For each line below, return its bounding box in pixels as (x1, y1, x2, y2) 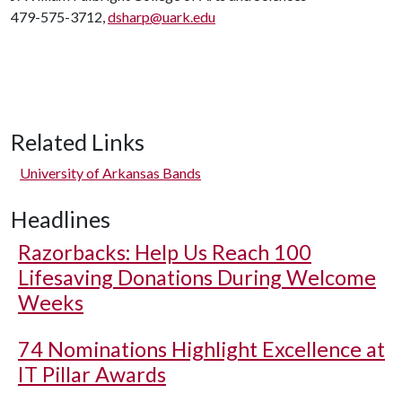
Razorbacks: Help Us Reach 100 (18, 240, 311, 265)
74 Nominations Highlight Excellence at (18, 336, 385, 362)
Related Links (11, 128, 144, 155)
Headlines (11, 205, 110, 232)
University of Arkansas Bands (20, 164, 201, 181)
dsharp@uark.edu (108, 8, 215, 25)
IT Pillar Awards (18, 362, 166, 387)
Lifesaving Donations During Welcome (18, 265, 376, 290)
